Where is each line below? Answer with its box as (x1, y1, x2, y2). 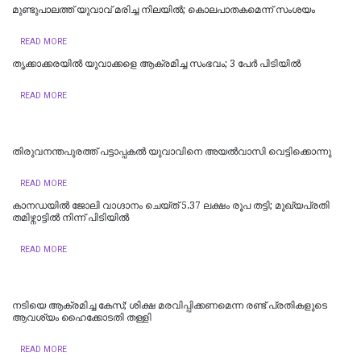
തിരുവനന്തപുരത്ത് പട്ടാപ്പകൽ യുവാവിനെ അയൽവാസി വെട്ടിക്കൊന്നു (12, 145, 331, 157)
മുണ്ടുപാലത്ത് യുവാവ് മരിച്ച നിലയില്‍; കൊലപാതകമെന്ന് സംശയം (12, 3, 315, 15)
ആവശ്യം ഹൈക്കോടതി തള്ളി (12, 311, 151, 323)
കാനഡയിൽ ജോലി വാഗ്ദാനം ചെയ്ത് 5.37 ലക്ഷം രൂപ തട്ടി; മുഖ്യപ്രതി (12, 199, 330, 211)
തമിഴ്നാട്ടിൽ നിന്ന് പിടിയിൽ (12, 211, 129, 223)
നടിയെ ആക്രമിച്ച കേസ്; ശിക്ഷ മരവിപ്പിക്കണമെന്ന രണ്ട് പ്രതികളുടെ (12, 299, 327, 311)
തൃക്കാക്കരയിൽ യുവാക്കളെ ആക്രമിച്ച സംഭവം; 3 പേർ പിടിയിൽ (12, 57, 301, 69)
